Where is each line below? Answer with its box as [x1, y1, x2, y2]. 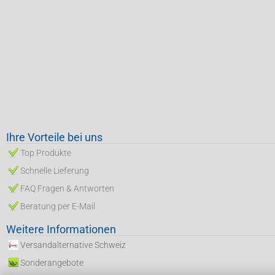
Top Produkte [20, 148, 71, 158]
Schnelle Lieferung [20, 166, 89, 176]
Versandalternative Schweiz [20, 240, 126, 250]
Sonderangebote [20, 258, 83, 268]
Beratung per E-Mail [20, 201, 95, 211]
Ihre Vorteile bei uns [6, 131, 103, 144]
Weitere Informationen [6, 223, 116, 236]
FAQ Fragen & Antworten [20, 184, 114, 193]
